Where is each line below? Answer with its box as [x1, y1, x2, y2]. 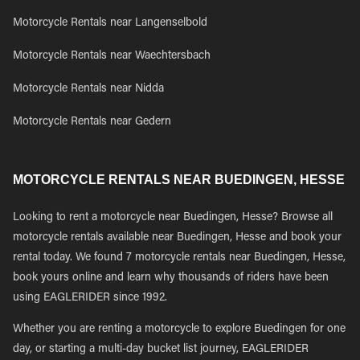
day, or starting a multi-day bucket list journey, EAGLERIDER [13, 344, 309, 355]
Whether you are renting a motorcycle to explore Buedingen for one [13, 324, 346, 335]
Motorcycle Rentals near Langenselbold [13, 18, 207, 29]
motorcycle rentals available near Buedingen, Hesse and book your [13, 232, 342, 243]
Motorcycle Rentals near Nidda [13, 84, 164, 95]
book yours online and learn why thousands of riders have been [13, 272, 329, 284]
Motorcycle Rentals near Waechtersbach [13, 51, 211, 62]
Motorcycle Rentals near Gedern [13, 117, 171, 128]
